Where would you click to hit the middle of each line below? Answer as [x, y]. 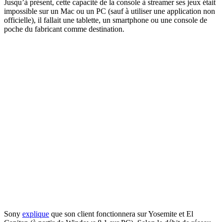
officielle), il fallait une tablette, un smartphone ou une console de [106, 20]
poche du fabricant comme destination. [64, 29]
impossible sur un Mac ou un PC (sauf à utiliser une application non [110, 11]
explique [36, 214]
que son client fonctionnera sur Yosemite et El [121, 214]
